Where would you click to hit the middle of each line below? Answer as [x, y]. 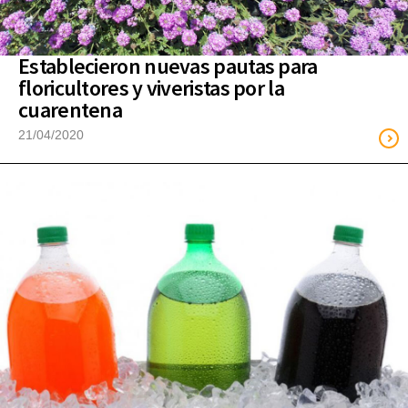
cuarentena [71, 110]
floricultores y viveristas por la [151, 88]
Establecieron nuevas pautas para [168, 66]
